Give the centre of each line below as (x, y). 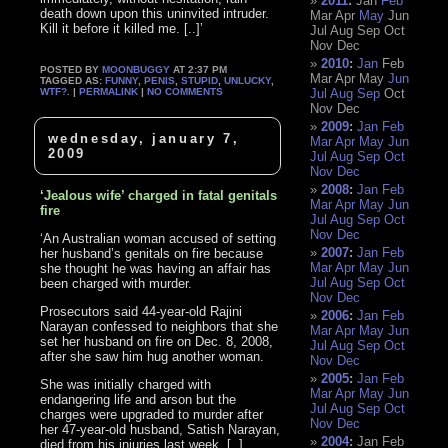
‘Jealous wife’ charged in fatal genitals (159, 195)
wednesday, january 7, (143, 138)
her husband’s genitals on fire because (152, 253)
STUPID (200, 81)
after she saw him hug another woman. (152, 356)
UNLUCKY (248, 81)
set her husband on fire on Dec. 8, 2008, (157, 341)
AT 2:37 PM (199, 70)
